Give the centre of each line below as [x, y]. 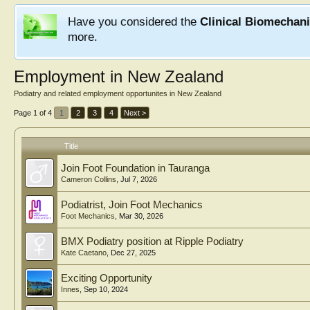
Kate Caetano [84, 253]
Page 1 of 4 [33, 113]
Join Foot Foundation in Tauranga [135, 168]
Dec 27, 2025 [133, 253]
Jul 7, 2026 [139, 179]
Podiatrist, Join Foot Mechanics [132, 205]
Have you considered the [134, 21]
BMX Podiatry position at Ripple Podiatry [152, 241]
